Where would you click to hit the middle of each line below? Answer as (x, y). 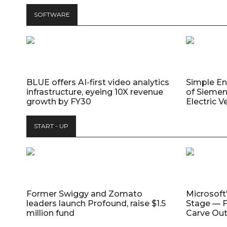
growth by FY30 (59, 101)
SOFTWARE (52, 14)
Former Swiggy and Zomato (84, 194)
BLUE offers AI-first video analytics (98, 82)
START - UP (51, 126)
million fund (50, 213)
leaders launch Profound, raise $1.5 (96, 203)
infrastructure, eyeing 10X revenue (95, 92)
